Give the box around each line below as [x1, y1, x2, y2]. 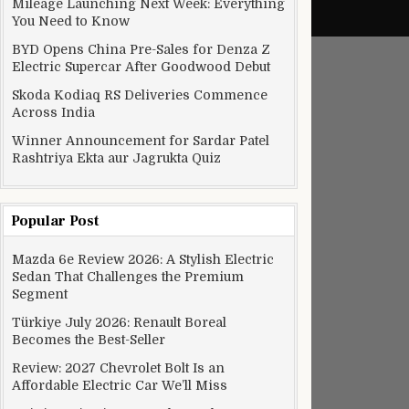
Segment [12, 287, 68, 301]
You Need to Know [12, 14, 130, 28]
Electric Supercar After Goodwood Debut [12, 59, 270, 74]
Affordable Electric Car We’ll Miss [12, 378, 227, 393]
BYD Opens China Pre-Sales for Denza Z [12, 42, 270, 57]
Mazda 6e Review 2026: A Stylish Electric [12, 252, 274, 267]
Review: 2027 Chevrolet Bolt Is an [12, 361, 225, 375]
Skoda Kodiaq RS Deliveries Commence [12, 88, 267, 102]
